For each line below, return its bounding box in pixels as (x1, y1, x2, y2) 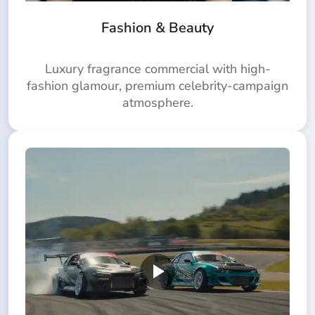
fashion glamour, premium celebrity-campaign (27, 77, 288, 95)
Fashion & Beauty (101, 18, 214, 38)
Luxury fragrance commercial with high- (44, 60, 271, 78)
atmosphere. (122, 94, 193, 112)
